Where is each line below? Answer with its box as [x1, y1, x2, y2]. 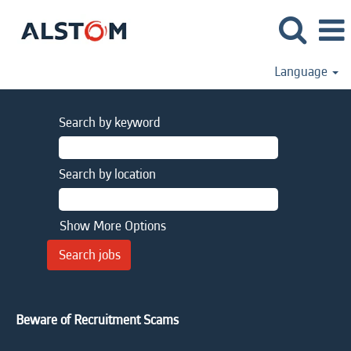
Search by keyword [59, 113, 161, 132]
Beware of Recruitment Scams [16, 310, 179, 330]
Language [274, 62, 331, 81]
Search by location [59, 165, 156, 184]
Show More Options [60, 216, 166, 236]
